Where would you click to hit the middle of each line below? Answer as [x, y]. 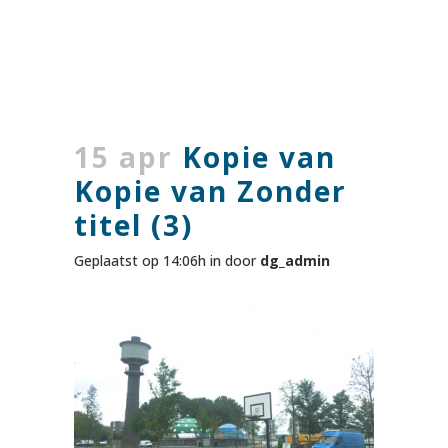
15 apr [123, 157]
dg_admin [295, 260]
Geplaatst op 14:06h [140, 260]
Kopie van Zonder [210, 191]
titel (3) [133, 225]
